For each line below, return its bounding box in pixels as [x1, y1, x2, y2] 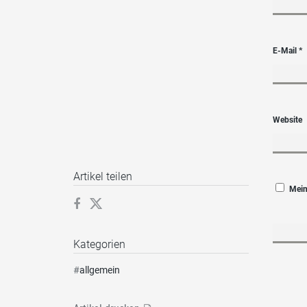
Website [273, 114, 303, 125]
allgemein [79, 265, 120, 276]
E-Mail [273, 45, 299, 56]
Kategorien [73, 238, 125, 251]
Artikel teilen [73, 170, 132, 184]
